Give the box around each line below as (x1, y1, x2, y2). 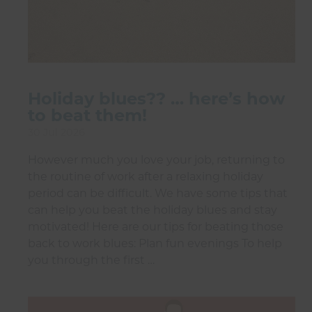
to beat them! (28, 105, 147, 126)
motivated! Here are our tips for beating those (28, 220, 283, 234)
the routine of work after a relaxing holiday (28, 170, 263, 184)
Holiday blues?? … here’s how (28, 88, 285, 109)
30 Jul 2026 (28, 126, 85, 139)
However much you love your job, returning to (28, 153, 285, 167)
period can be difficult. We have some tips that (28, 187, 288, 201)
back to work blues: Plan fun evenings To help (28, 237, 282, 251)
